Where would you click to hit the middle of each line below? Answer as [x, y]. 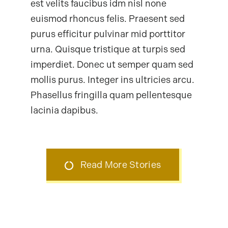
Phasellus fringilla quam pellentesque [111, 95]
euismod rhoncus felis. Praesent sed [107, 19]
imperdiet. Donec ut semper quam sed [112, 65]
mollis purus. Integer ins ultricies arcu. [112, 80]
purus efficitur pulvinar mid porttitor [108, 34]
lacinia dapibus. [64, 111]
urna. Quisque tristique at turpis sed [108, 50]
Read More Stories [121, 165]
